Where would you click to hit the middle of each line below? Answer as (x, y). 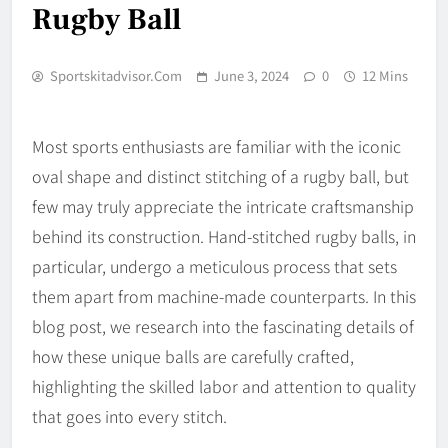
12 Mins (385, 75)
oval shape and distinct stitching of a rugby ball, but (220, 175)
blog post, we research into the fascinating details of (223, 325)
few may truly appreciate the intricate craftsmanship (223, 205)
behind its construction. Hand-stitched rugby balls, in (224, 235)
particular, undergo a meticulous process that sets (214, 265)
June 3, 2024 (251, 75)
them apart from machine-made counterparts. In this (224, 295)
